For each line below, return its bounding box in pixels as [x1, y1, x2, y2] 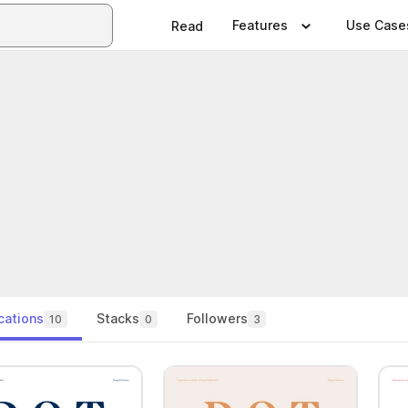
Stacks [97, 311, 139, 326]
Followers [187, 311, 248, 326]
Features [232, 17, 288, 33]
